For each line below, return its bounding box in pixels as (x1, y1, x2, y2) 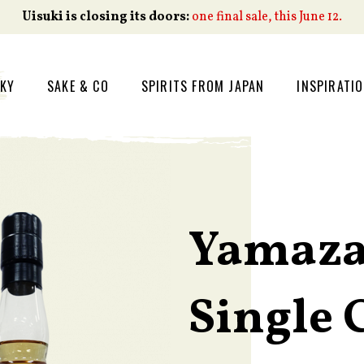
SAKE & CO (47, 76, 109, 96)
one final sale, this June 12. (192, 8, 342, 26)
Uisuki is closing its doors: (22, 8, 189, 26)
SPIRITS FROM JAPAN (141, 76, 265, 96)
